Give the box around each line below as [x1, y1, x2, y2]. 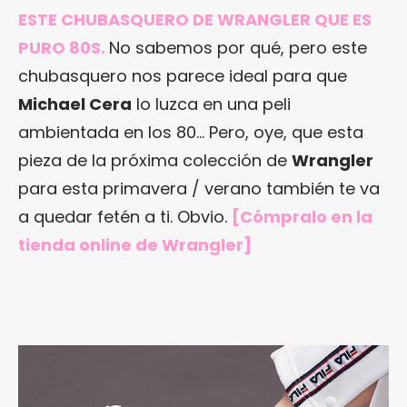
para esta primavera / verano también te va [18, 176, 380, 200]
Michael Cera [18, 92, 132, 115]
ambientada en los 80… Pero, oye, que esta [18, 120, 363, 144]
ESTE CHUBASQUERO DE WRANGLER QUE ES [18, 7, 372, 31]
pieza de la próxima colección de [18, 148, 292, 172]
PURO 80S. [18, 35, 105, 59]
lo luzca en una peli [132, 92, 291, 115]
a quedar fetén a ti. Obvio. [18, 204, 232, 228]
